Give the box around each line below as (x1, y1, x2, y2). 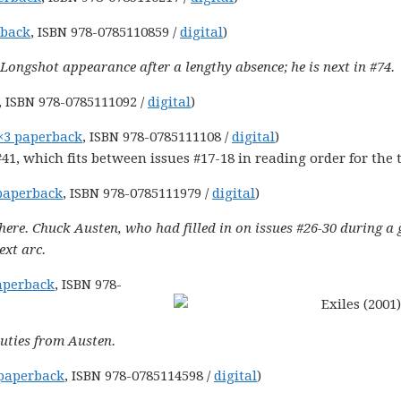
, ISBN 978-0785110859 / (30, 24, 180, 40)
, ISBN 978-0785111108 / (82, 129, 232, 145)
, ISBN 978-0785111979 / (63, 185, 212, 201)
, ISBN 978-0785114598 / (64, 368, 214, 384)
